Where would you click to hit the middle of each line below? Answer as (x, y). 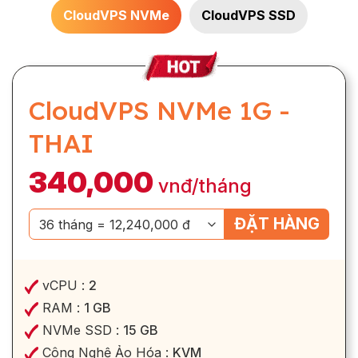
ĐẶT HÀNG (277, 224)
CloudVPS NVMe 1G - (159, 111)
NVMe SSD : (81, 330)
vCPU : (64, 286)
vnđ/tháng (205, 186)
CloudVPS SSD (248, 16)
